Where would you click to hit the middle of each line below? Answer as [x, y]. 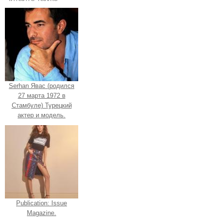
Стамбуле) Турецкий [42, 106]
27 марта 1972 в [42, 96]
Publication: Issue [42, 203]
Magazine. [42, 213]
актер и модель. [42, 115]
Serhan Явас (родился [42, 86]
